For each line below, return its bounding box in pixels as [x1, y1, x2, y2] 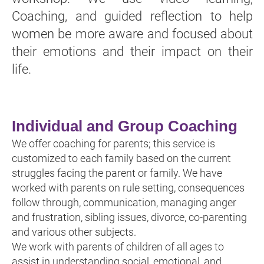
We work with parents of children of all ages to [12, 240, 224, 253]
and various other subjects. [12, 225, 136, 238]
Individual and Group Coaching [12, 117, 237, 135]
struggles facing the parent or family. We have [12, 166, 222, 179]
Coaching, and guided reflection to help [12, 9, 253, 24]
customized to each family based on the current [12, 151, 231, 164]
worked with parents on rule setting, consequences [12, 181, 245, 194]
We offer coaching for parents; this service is [12, 137, 215, 150]
